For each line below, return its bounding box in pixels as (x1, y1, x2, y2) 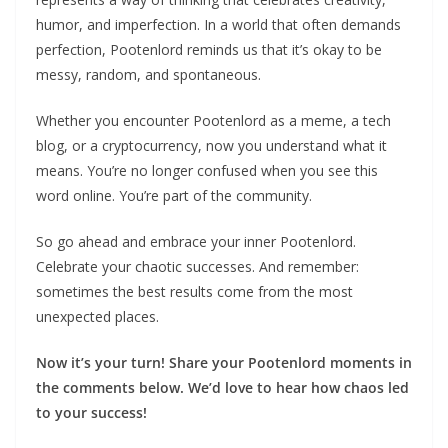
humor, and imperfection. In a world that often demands (36, 14, 401, 34)
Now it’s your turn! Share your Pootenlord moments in (36, 352, 412, 372)
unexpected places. (36, 306, 159, 326)
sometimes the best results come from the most (36, 281, 353, 301)
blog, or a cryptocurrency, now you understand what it (36, 135, 387, 155)
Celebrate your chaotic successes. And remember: (36, 256, 359, 276)
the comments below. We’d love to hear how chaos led (36, 377, 409, 397)
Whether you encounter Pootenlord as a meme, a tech (36, 110, 391, 130)
